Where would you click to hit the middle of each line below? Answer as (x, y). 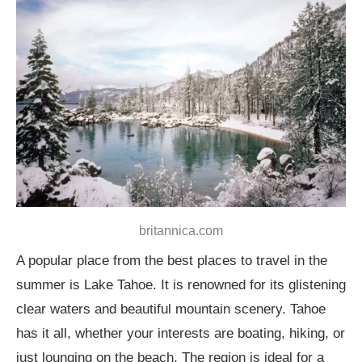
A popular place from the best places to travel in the (172, 260)
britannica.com (181, 230)
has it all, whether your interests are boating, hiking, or (181, 333)
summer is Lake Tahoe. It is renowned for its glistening (181, 284)
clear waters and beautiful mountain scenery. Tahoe (171, 309)
